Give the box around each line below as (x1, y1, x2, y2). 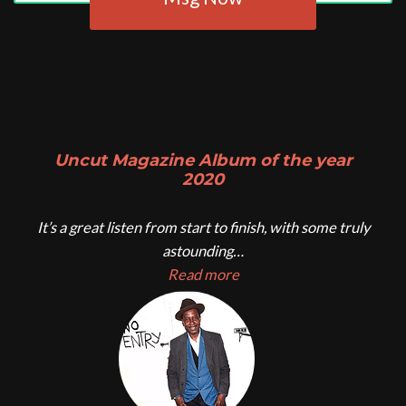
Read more (167, 266, 239, 284)
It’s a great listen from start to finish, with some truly (36, 218, 370, 237)
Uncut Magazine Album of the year (53, 150, 353, 170)
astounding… (162, 242, 244, 260)
